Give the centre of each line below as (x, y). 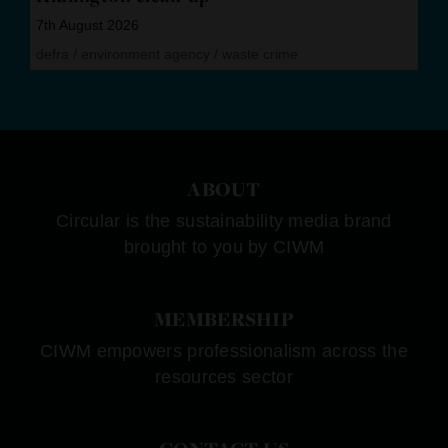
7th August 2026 (87, 24)
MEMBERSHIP (224, 318)
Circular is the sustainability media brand (224, 220)
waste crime (260, 53)
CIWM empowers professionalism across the (224, 350)
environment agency (145, 53)
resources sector (224, 376)
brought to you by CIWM (224, 246)
